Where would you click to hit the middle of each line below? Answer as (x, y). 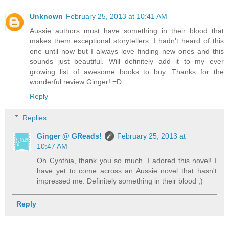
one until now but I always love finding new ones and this (127, 51)
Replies (35, 117)
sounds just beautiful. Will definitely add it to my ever (127, 62)
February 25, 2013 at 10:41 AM (117, 17)
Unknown (46, 17)
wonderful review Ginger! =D (76, 82)
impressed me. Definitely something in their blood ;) (120, 181)
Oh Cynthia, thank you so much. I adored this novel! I (127, 160)
